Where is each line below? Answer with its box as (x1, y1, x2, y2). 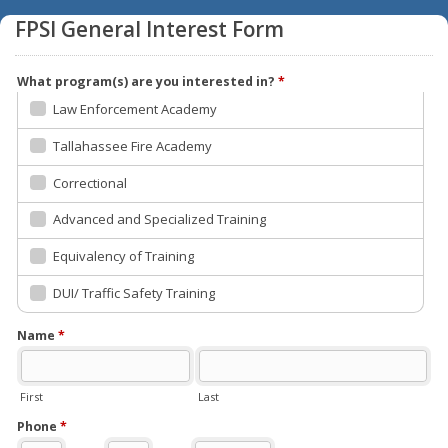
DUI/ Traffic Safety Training (53, 284, 215, 303)
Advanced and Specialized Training (53, 210, 266, 229)
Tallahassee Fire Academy (53, 136, 212, 155)
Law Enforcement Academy (53, 99, 217, 118)
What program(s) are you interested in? (17, 73, 278, 90)
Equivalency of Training (53, 247, 194, 266)
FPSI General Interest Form (15, 15, 284, 43)
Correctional (53, 173, 127, 192)
